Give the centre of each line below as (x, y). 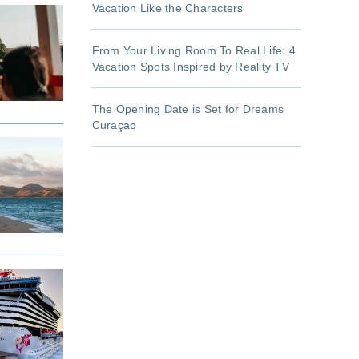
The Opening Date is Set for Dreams (188, 109)
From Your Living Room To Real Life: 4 (194, 51)
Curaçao (114, 125)
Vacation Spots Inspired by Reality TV (190, 67)
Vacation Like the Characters (167, 8)
